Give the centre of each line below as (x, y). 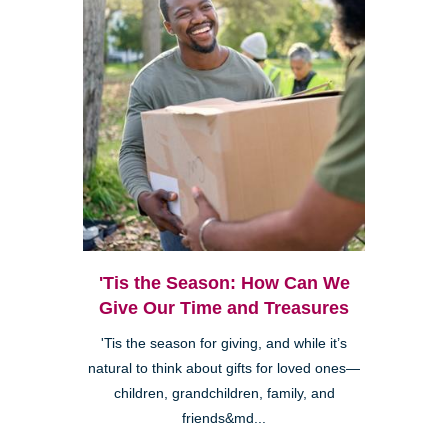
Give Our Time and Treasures (224, 307)
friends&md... (224, 418)
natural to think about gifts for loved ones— (224, 368)
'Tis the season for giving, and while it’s (224, 343)
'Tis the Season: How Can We (224, 282)
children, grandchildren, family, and (224, 393)
